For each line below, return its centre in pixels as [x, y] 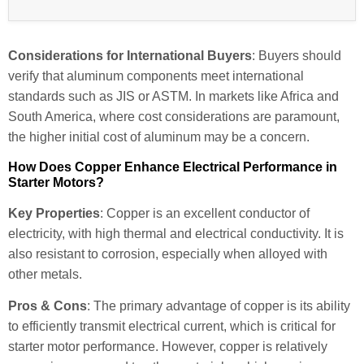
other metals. [45, 274]
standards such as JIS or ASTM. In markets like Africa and [173, 97]
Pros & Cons [48, 305]
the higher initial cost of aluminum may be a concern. [159, 137]
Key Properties [54, 213]
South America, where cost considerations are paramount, [174, 117]
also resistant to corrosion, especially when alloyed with [168, 253]
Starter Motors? [56, 182]
